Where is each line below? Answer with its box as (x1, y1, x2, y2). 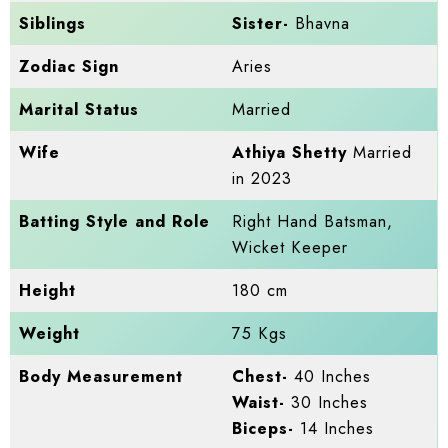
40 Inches (288, 365, 372, 389)
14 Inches (294, 417, 375, 441)
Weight (19, 322, 81, 346)
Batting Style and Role (19, 210, 211, 234)
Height (19, 279, 77, 303)
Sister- (232, 12, 290, 36)
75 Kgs (232, 322, 288, 346)
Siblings (19, 12, 87, 36)
